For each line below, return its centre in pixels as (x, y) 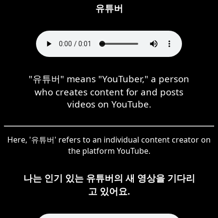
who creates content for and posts (109, 91)
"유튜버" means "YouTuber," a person (109, 78)
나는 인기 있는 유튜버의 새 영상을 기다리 (109, 178)
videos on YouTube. (109, 104)
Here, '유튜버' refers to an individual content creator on (109, 139)
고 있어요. (109, 191)
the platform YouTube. (109, 151)
